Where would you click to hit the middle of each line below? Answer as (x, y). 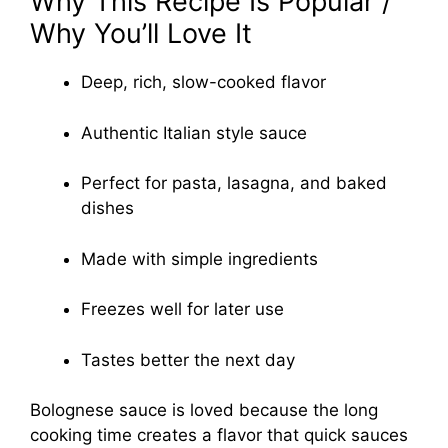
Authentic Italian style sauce (194, 132)
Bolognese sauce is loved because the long (204, 410)
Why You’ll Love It (141, 34)
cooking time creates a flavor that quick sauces (219, 435)
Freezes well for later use (182, 309)
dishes (107, 208)
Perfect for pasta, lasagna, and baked (234, 183)
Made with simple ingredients (199, 258)
